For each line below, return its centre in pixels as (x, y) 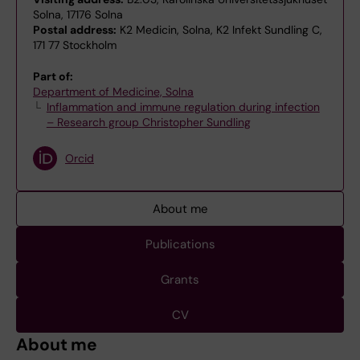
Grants (180, 280)
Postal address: (75, 30)
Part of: (53, 76)
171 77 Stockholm (75, 45)
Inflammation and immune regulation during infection (183, 107)
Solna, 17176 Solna (78, 14)
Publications (180, 244)
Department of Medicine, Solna (113, 92)
